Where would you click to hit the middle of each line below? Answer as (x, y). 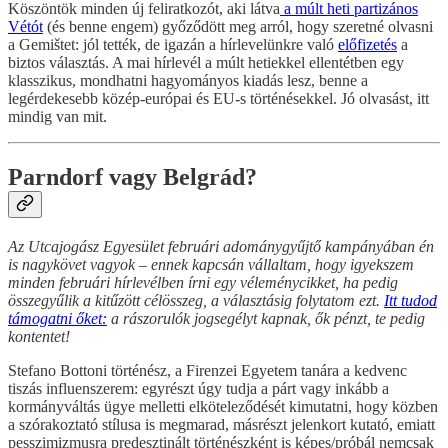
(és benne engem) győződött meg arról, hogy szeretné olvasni (238, 26)
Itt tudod (410, 300)
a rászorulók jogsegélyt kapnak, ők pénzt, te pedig (266, 318)
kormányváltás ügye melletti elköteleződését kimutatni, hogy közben (223, 406)
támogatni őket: (57, 318)
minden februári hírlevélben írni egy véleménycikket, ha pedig (203, 282)
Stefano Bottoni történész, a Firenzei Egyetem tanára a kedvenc (207, 370)
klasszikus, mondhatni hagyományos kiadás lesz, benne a (188, 80)
